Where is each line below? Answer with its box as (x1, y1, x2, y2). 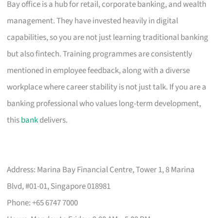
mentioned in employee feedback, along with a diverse (7, 64, 190, 76)
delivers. (38, 114, 68, 126)
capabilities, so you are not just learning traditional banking (7, 31, 209, 43)
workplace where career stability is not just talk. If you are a (7, 81, 207, 93)
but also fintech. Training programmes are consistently (7, 48, 193, 60)
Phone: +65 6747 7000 (7, 197, 78, 209)
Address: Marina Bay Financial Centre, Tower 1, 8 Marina (7, 163, 195, 176)
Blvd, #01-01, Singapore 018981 (7, 180, 111, 192)
